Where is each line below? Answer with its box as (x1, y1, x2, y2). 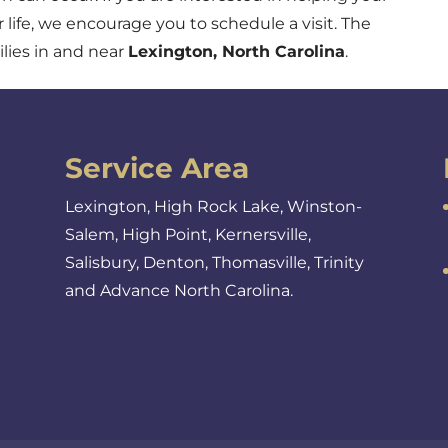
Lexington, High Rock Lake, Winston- (64, 197, 362, 216)
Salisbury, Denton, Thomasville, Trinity (64, 253, 364, 272)
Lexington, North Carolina (128, 41, 346, 61)
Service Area (64, 151, 249, 185)
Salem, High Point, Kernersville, (64, 225, 311, 244)
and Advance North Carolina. (64, 281, 293, 300)
